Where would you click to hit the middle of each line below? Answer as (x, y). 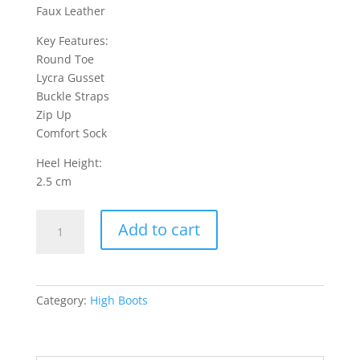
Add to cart (159, 230)
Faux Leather (70, 11)
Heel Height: (69, 163)
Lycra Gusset (70, 78)
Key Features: (72, 41)
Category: (63, 301)
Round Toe (65, 59)
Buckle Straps (72, 96)
